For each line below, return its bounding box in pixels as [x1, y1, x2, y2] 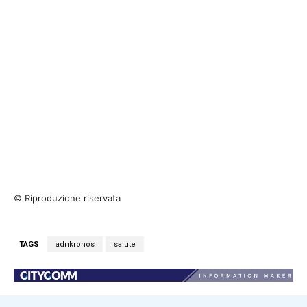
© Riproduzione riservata [14, 193, 121, 204]
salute [114, 240, 136, 249]
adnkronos [56, 240, 95, 249]
